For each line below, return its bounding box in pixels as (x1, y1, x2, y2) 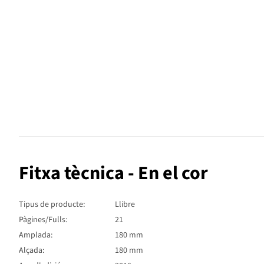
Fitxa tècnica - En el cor (19, 159, 208, 187)
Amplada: (19, 229, 52, 241)
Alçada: (19, 244, 44, 256)
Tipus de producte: (19, 198, 85, 210)
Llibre (115, 198, 135, 210)
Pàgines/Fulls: (19, 213, 67, 226)
